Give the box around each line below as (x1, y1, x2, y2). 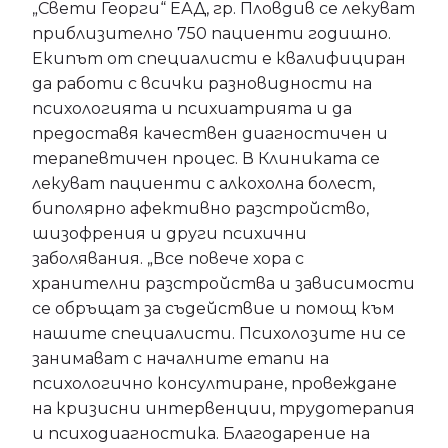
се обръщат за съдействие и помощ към (32, 299, 395, 318)
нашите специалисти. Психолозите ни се (32, 324, 406, 343)
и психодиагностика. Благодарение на (32, 424, 370, 443)
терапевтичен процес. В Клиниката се (32, 149, 380, 168)
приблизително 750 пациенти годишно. (32, 24, 391, 43)
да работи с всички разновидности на (32, 74, 372, 93)
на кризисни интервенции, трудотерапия (32, 399, 415, 418)
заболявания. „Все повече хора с (32, 249, 304, 268)
